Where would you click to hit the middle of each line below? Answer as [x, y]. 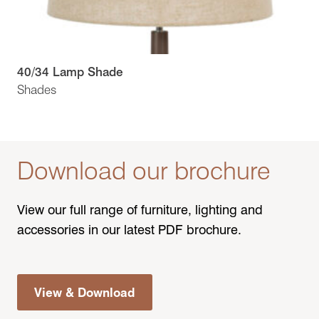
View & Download [85, 293]
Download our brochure [144, 171]
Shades [37, 90]
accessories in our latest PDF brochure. [129, 230]
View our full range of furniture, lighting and [140, 210]
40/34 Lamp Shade [70, 72]
